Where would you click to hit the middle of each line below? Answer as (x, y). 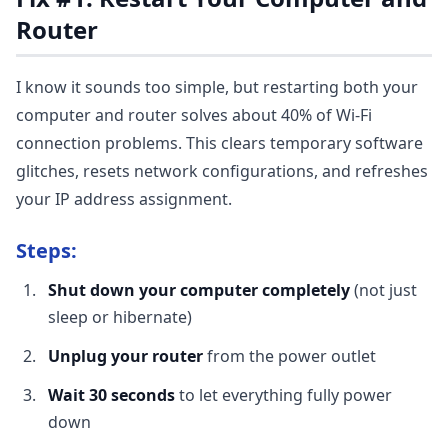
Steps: (46, 250)
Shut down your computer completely (199, 290)
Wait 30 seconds (111, 395)
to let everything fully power (283, 395)
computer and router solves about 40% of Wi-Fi (194, 115)
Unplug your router (125, 356)
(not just (383, 290)
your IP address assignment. (124, 199)
